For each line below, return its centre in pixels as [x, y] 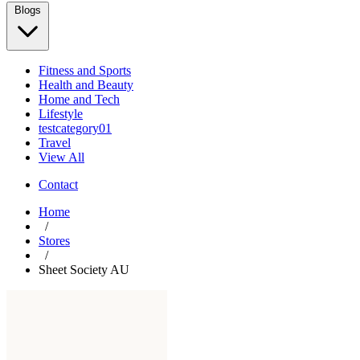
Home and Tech [79, 99]
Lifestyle [61, 114]
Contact [58, 184]
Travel [55, 143]
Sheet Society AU [84, 270]
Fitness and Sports [85, 70]
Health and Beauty [86, 85]
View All [61, 157]
